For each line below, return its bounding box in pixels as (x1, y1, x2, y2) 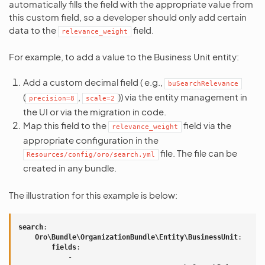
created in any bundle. (23, 162, 117, 173)
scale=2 (86, 95, 115, 102)
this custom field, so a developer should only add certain (9, 11, 247, 22)
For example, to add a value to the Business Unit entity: (9, 51, 239, 62)
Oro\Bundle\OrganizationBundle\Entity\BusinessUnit (35, 233, 238, 241)
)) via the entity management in (118, 91, 247, 102)
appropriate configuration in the (23, 134, 159, 146)
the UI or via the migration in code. (23, 106, 166, 117)
